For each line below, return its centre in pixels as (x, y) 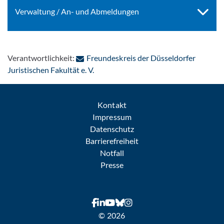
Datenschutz (112, 128)
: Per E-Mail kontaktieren (137, 69)
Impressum (112, 116)
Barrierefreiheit (112, 140)
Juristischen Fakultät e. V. (51, 69)
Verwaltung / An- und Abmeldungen (77, 11)
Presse (112, 164)
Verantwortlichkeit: (42, 57)
